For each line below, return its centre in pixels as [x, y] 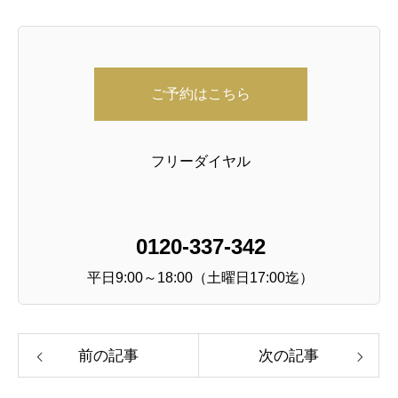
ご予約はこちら [200, 94]
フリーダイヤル [200, 162]
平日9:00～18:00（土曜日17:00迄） [201, 278]
